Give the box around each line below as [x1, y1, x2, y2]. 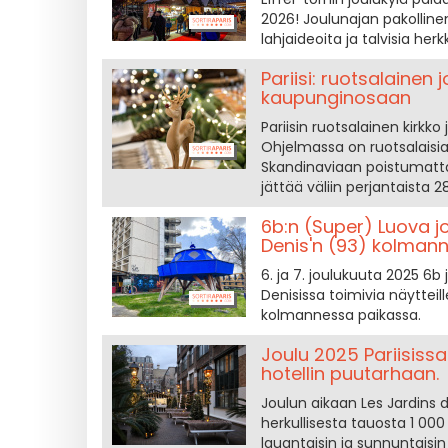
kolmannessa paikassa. [260, 305, 421, 325]
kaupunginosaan [260, 85, 411, 110]
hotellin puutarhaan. [260, 361, 439, 386]
